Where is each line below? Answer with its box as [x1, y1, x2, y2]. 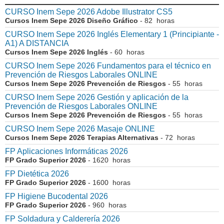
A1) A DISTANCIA [5, 39, 69, 48]
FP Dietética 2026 [5, 169, 69, 178]
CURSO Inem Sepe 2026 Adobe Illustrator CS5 [5, 7, 172, 16]
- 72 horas [158, 133, 195, 142]
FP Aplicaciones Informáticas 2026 [5, 147, 128, 156]
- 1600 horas [86, 178, 130, 187]
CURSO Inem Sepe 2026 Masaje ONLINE [5, 124, 155, 133]
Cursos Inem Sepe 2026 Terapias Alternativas [5, 133, 158, 142]
